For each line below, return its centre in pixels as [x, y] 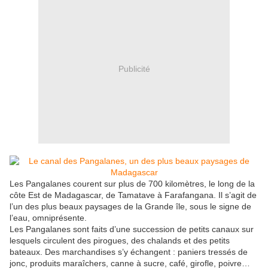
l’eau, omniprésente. [48, 218]
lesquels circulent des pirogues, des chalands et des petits [120, 241]
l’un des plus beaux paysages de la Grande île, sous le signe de [130, 207]
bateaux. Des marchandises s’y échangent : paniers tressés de [129, 252]
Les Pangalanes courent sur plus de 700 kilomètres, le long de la [132, 184]
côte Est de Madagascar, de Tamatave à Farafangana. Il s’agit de [133, 195]
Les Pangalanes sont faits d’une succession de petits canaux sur [132, 229]
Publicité [134, 68]
